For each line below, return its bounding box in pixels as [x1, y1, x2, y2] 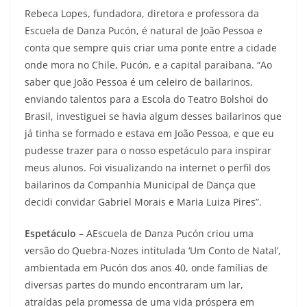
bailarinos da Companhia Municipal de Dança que [25, 178, 256, 191]
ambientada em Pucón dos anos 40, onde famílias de [25, 261, 268, 274]
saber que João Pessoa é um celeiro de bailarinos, [25, 75, 253, 88]
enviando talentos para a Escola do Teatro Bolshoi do [25, 93, 268, 106]
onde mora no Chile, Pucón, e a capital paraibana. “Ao [25, 58, 272, 71]
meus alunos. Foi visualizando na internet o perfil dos [25, 161, 271, 174]
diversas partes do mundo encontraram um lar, [25, 278, 243, 291]
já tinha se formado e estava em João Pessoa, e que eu [25, 127, 274, 140]
